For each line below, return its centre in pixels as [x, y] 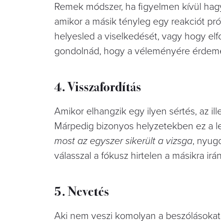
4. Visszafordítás [98, 86]
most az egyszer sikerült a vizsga [123, 141]
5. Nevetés [82, 190]
